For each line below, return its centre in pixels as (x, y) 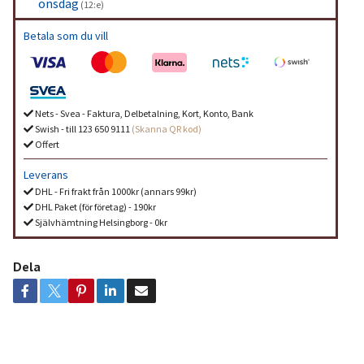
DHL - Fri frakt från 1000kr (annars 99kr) (115, 192)
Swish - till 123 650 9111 (82, 129)
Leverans (45, 175)
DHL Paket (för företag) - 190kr (94, 207)
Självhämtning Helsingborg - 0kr (100, 223)
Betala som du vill (65, 36)
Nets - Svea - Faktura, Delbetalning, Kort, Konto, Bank (143, 114)
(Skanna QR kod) (166, 129)
